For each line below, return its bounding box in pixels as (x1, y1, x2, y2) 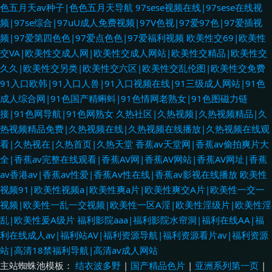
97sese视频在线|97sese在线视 (135, 1, 262, 13)
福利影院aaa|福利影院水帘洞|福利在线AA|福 (77, 214, 264, 226)
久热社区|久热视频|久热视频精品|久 (116, 107, 267, 120)
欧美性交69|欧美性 (186, 32, 266, 44)
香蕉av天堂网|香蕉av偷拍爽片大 (135, 138, 269, 150)
